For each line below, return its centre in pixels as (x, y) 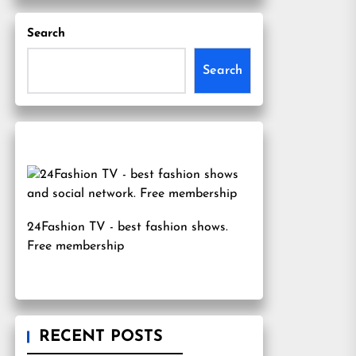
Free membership (75, 246)
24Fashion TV (66, 227)
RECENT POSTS (101, 337)
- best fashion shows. (167, 227)
